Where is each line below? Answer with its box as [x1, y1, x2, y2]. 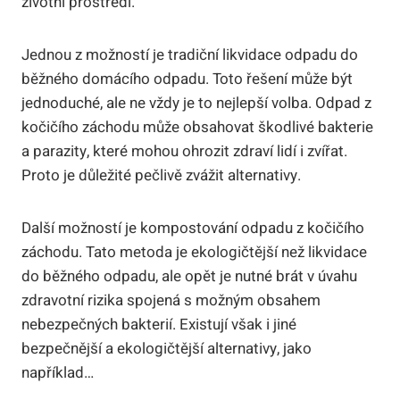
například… [21, 361, 94, 384]
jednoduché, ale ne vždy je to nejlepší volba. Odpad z [21, 91, 371, 114]
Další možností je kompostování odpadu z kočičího [21, 216, 364, 239]
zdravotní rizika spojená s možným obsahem [21, 288, 321, 312]
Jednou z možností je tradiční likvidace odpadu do [21, 43, 358, 66]
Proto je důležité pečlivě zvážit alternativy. [21, 163, 301, 187]
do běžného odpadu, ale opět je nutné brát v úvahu [21, 264, 357, 287]
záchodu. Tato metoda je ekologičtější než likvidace [21, 240, 367, 263]
